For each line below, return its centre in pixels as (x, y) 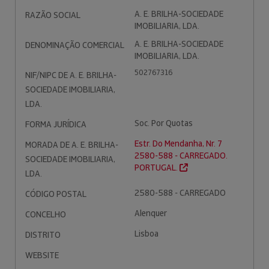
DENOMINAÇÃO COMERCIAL (75, 45)
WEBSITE (42, 255)
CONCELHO (46, 214)
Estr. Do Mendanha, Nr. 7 (178, 144)
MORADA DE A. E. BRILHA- (72, 145)
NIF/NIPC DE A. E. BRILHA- (71, 75)
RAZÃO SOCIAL (53, 15)
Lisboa (147, 234)
